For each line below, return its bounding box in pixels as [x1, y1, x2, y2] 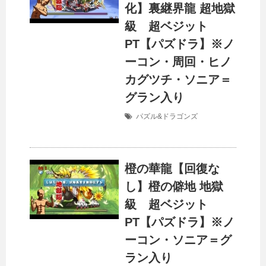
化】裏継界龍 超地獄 [125, 2, 235, 15]
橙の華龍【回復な [125, 162, 220, 176]
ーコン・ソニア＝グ [125, 233, 232, 247]
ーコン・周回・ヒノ [125, 55, 232, 69]
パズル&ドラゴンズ [136, 112, 198, 121]
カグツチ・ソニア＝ [125, 73, 232, 87]
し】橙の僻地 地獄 [125, 180, 223, 194]
